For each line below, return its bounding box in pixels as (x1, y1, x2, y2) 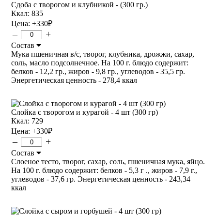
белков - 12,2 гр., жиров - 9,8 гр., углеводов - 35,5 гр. (11, 67, 185, 76)
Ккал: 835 (11, 9, 43, 17)
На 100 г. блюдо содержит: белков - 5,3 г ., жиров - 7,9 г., (11, 166, 197, 174)
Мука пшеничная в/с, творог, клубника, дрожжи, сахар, (11, 49, 194, 58)
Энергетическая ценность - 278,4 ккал (11, 76, 137, 84)
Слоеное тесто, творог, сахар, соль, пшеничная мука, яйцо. (11, 157, 205, 166)
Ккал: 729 (11, 116, 43, 125)
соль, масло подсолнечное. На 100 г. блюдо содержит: (11, 58, 188, 67)
